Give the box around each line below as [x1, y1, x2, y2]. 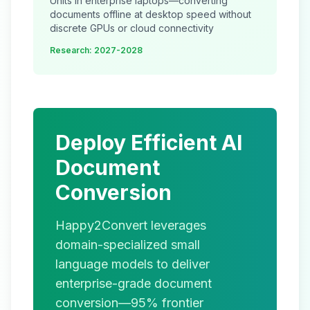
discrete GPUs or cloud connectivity [50, 22, 214, 34]
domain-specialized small [55, 237, 200, 252]
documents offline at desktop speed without [50, 8, 251, 20]
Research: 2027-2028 [50, 45, 143, 55]
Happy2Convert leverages [55, 218, 206, 232]
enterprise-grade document [55, 276, 212, 291]
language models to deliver [55, 257, 210, 271]
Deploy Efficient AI [55, 130, 242, 155]
